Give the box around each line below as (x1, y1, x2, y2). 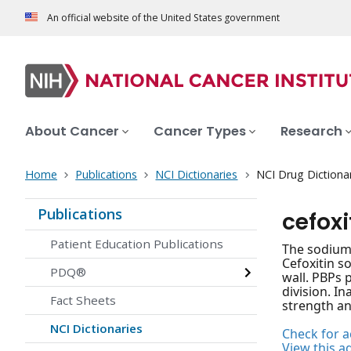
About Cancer (25, 122, 119, 141)
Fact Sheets (50, 292, 116, 309)
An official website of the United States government (47, 11, 280, 25)
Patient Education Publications (50, 236, 223, 252)
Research (280, 122, 342, 141)
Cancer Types (154, 122, 246, 141)
